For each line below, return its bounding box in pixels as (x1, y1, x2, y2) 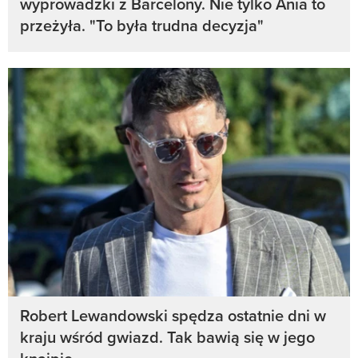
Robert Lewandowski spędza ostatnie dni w (20, 303, 326, 327)
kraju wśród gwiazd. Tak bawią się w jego (20, 324, 315, 348)
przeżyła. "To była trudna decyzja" (20, 13, 264, 37)
